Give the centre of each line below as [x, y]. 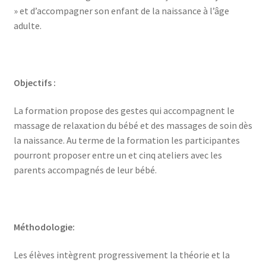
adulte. [27, 26]
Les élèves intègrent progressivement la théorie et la [121, 255]
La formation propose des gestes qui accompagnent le [124, 111]
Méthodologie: [44, 227]
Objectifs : [34, 82]
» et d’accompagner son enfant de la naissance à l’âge [121, 11]
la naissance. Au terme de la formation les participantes [126, 140]
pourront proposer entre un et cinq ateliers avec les [118, 155]
